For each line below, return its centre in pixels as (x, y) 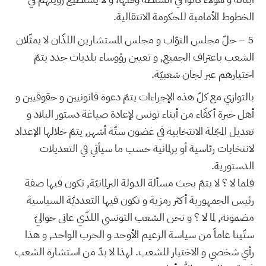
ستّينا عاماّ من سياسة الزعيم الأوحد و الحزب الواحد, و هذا (140, 235)
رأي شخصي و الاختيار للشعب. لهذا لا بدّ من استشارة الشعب (134, 252)
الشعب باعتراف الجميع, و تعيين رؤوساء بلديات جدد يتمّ (144, 56)
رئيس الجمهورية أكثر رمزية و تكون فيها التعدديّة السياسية (140, 200)
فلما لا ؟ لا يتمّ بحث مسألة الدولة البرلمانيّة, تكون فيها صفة (140, 183)
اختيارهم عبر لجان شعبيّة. (203, 74)
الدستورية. (233, 166)
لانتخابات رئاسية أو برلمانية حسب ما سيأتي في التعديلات (147, 148)
